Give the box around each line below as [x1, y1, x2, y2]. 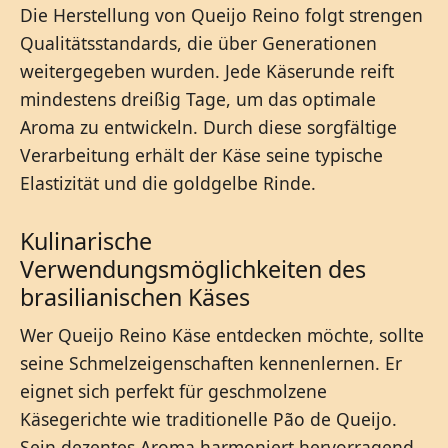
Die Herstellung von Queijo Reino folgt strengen [20, 3, 423, 28]
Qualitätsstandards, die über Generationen [20, 31, 377, 56]
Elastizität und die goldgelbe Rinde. [20, 171, 316, 196]
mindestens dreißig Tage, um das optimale [20, 87, 376, 112]
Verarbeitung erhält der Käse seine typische [20, 143, 383, 168]
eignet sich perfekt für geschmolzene [20, 379, 327, 404]
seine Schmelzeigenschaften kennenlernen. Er [20, 351, 402, 376]
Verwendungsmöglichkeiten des [20, 253, 366, 286]
